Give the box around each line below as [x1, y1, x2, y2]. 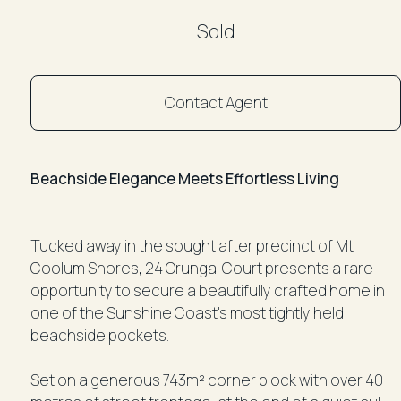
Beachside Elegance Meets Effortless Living [30, 167, 339, 189]
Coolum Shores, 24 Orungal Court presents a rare [30, 257, 373, 278]
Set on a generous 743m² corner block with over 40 [30, 369, 383, 390]
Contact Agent [164, 92, 268, 113]
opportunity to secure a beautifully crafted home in [30, 279, 385, 301]
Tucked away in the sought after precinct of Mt [30, 235, 354, 256]
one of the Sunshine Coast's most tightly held [30, 302, 344, 323]
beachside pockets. [30, 324, 169, 346]
